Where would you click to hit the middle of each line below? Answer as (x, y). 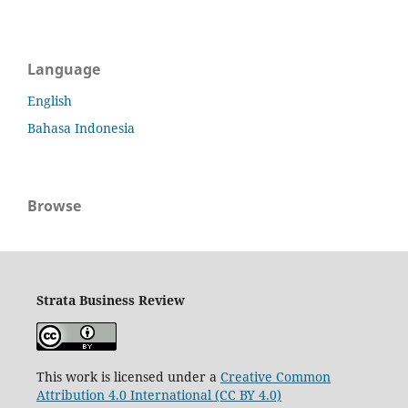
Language (64, 70)
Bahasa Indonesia (81, 128)
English (50, 101)
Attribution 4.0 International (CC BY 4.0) (158, 395)
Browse (54, 206)
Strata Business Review (110, 301)
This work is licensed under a (128, 377)
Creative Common (275, 377)
